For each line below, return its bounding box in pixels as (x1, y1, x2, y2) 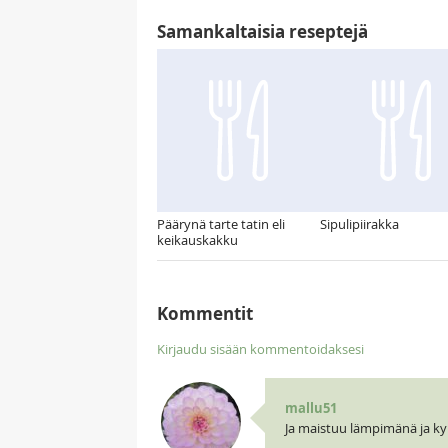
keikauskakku (157, 230, 238, 249)
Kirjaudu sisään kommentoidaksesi (157, 339, 364, 358)
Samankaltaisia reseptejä (157, 19, 368, 43)
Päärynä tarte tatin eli (157, 214, 285, 233)
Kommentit (157, 301, 253, 325)
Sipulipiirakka (320, 214, 399, 233)
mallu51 (284, 398, 337, 417)
